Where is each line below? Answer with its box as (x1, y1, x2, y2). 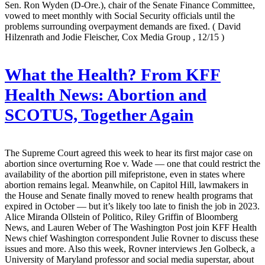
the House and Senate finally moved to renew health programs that (5, 190, 253, 201)
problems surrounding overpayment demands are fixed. (5, 21, 212, 31)
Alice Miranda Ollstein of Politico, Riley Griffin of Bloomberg (5, 211, 238, 222)
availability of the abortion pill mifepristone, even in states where (5, 169, 245, 179)
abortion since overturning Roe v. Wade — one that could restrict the (5, 158, 260, 169)
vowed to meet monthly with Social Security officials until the (5, 10, 235, 21)
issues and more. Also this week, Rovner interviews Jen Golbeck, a (5, 243, 255, 254)
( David (212, 21, 241, 31)
